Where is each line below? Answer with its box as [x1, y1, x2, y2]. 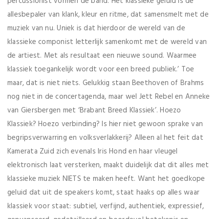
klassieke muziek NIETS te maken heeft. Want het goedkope [7, 173, 205, 185]
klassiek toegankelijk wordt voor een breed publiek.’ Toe [7, 63, 195, 75]
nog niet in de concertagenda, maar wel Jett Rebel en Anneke [7, 90, 210, 103]
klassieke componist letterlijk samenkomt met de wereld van [7, 36, 207, 48]
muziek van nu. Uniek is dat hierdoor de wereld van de [7, 22, 185, 34]
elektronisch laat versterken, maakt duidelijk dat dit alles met [7, 159, 209, 171]
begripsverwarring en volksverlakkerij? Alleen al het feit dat [7, 131, 203, 144]
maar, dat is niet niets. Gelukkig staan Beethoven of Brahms [7, 77, 204, 89]
